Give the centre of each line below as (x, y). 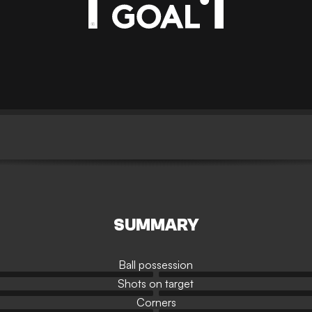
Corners (156, 302)
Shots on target (156, 283)
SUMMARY (156, 225)
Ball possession (156, 265)
